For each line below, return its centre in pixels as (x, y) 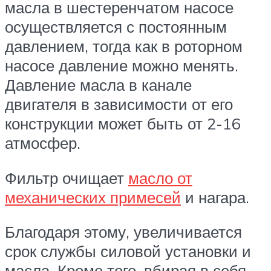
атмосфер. (43, 143)
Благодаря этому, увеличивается (123, 232)
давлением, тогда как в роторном (124, 46)
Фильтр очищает (67, 178)
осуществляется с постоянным (116, 27)
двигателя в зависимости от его (119, 104)
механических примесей (93, 197)
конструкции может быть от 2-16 (123, 124)
